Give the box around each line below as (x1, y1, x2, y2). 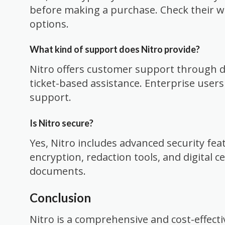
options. (30, 17, 69, 31)
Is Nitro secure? (30, 117, 93, 129)
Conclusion (30, 190, 91, 205)
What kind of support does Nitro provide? (30, 44, 200, 55)
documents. (30, 164, 86, 178)
